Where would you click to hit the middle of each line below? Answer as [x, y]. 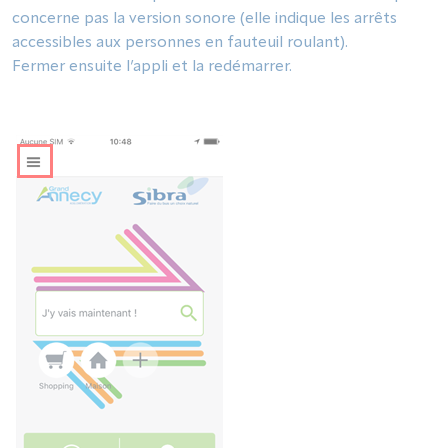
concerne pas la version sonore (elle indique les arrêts [204, 19]
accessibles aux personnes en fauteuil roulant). [180, 43]
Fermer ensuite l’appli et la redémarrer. [152, 67]
